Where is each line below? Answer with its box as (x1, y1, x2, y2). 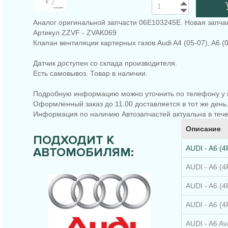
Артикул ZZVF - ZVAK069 (33, 28, 117, 37)
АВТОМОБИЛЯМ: (33, 145, 134, 160)
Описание (185, 125, 221, 133)
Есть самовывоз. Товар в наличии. (33, 69, 148, 78)
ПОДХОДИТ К (33, 133, 114, 148)
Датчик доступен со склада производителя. (33, 59, 177, 68)
